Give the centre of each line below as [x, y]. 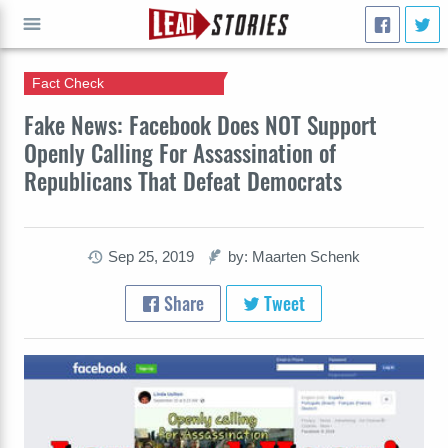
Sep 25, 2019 [151, 256]
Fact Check [68, 82]
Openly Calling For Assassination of [180, 152]
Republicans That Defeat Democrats [183, 180]
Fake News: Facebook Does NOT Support [200, 124]
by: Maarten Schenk [294, 256]
